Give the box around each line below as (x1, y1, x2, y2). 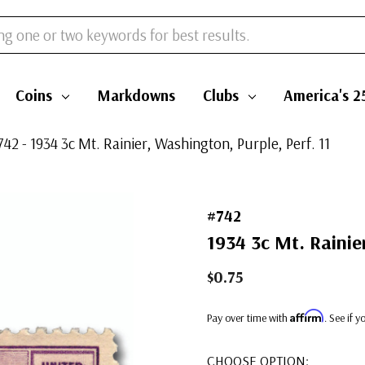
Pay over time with (207, 310, 290, 325)
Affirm (290, 309, 324, 323)
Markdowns (96, 86, 175, 105)
